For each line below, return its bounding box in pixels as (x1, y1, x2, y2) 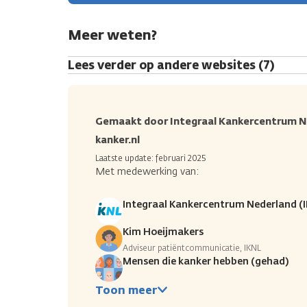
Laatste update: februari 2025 (95, 152, 206, 164)
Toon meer (95, 282, 157, 297)
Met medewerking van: (95, 164, 199, 178)
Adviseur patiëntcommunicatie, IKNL (123, 242, 261, 254)
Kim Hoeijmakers (123, 225, 204, 238)
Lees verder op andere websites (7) (68, 57, 274, 73)
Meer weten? (68, 25, 157, 44)
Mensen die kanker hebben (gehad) (123, 254, 288, 268)
